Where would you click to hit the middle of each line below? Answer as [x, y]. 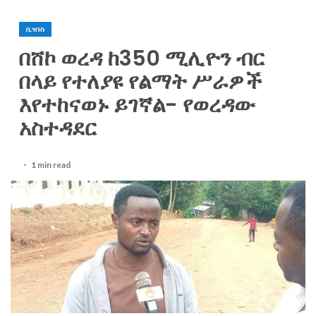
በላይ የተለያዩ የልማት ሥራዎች [141, 82]
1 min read [51, 165]
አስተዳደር [58, 128]
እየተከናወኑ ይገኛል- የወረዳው [137, 105]
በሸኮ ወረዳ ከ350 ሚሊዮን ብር [142, 59]
